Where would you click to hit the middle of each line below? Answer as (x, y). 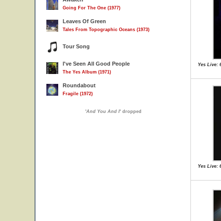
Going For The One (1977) (92, 8)
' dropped (131, 111)
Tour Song (76, 46)
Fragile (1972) (78, 94)
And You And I (103, 111)
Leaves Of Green (84, 21)
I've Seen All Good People (96, 64)
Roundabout (79, 85)
